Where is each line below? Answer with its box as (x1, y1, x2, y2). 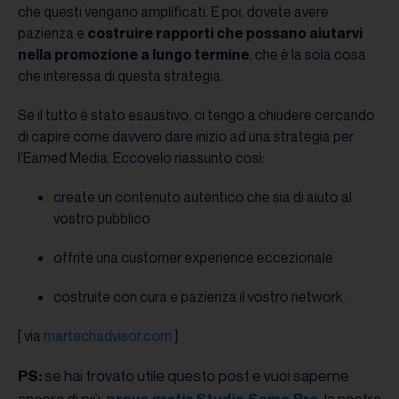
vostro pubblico (53, 209, 151, 228)
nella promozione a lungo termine (18, 45, 249, 64)
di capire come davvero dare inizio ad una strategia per (18, 127, 354, 146)
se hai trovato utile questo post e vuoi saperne (42, 366, 349, 386)
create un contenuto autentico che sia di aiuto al (53, 188, 352, 207)
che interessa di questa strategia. (18, 67, 224, 85)
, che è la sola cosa (249, 45, 366, 64)
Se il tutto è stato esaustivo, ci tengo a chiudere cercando (18, 106, 375, 125)
